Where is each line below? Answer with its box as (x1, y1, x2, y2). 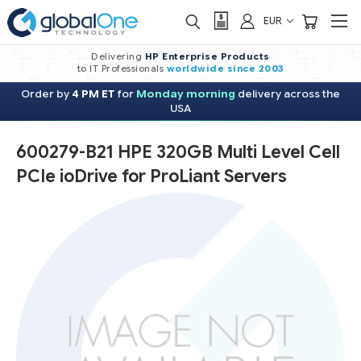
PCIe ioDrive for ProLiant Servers (16, 165, 287, 188)
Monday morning (136, 87, 235, 101)
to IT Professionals (77, 63, 167, 74)
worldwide (166, 63, 224, 74)
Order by (21, 87, 72, 101)
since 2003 (226, 63, 284, 74)
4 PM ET (72, 87, 114, 101)
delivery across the (235, 87, 340, 101)
